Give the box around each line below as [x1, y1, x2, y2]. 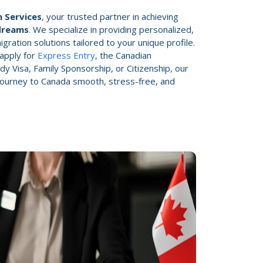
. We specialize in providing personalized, [29, 23, 194, 35]
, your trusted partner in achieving [42, 10, 178, 22]
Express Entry [38, 49, 95, 61]
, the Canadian [95, 49, 151, 61]
